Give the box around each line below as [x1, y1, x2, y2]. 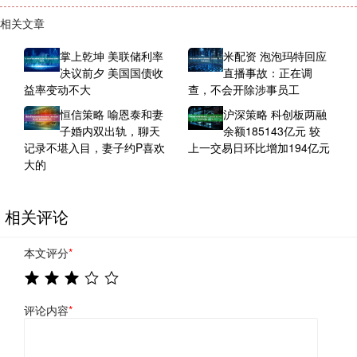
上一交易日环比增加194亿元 [187, 139, 330, 156]
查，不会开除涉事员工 [187, 81, 300, 98]
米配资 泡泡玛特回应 [223, 48, 328, 65]
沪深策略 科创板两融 [223, 106, 328, 123]
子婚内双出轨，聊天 [59, 123, 160, 139]
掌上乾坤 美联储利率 [59, 48, 163, 65]
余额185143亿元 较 [223, 123, 321, 139]
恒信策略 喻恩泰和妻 [59, 106, 163, 123]
